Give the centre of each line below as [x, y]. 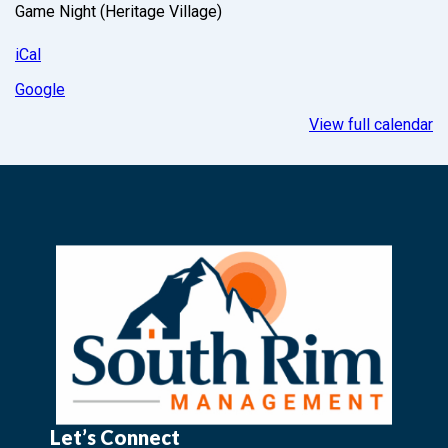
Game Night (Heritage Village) [118, 12]
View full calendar [371, 125]
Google [40, 90]
